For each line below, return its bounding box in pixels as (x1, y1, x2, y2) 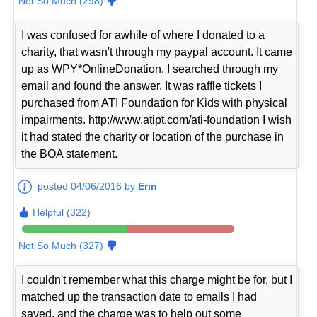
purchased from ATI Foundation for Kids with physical (21, 97, 288, 110)
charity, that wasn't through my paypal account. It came (21, 46, 293, 59)
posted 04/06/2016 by (38, 180, 139, 192)
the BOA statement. (21, 148, 118, 161)
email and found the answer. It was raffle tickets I (21, 80, 263, 93)
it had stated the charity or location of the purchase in (21, 131, 284, 144)
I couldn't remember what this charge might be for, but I (21, 274, 293, 287)
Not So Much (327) (18, 240, 104, 252)
